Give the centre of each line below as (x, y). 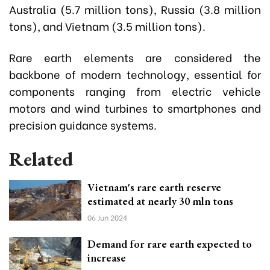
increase (107, 257)
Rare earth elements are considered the (135, 57)
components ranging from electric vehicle (135, 90)
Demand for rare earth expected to (170, 243)
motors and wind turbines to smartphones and (135, 107)
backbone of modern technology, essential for (135, 74)
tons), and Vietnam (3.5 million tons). (107, 25)
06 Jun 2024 (107, 217)
